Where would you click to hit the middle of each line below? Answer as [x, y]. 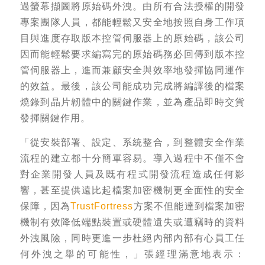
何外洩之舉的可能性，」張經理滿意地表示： [132, 254]
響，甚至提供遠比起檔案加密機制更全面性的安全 [132, 190]
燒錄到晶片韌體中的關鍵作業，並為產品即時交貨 [132, 102]
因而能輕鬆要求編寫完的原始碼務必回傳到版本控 [132, 54]
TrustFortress [102, 206]
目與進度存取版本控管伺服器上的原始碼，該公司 [132, 38]
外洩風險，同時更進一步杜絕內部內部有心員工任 [132, 238]
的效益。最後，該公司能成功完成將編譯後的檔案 [132, 86]
